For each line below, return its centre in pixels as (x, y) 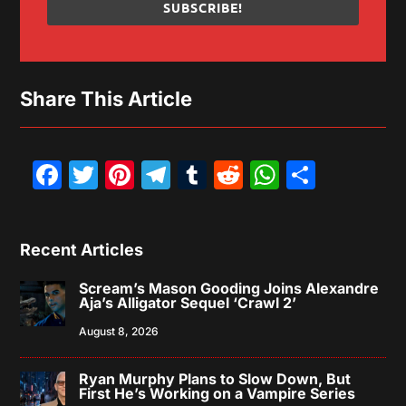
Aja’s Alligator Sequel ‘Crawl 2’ (188, 302)
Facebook (131, 174)
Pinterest (212, 174)
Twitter (159, 174)
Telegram (240, 174)
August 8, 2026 (119, 331)
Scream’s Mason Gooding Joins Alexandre (229, 288)
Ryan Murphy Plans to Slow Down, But (215, 378)
